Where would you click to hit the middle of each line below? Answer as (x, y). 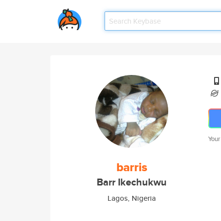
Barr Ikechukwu (132, 182)
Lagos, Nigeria (132, 198)
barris (132, 167)
